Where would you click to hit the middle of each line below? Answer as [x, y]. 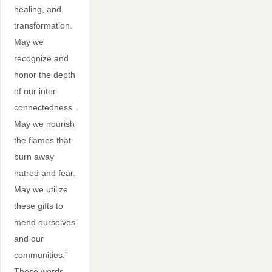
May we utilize [41, 189]
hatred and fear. [44, 173]
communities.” [41, 255]
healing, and [37, 9]
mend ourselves [44, 222]
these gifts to [38, 206]
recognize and [41, 58]
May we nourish [44, 124]
